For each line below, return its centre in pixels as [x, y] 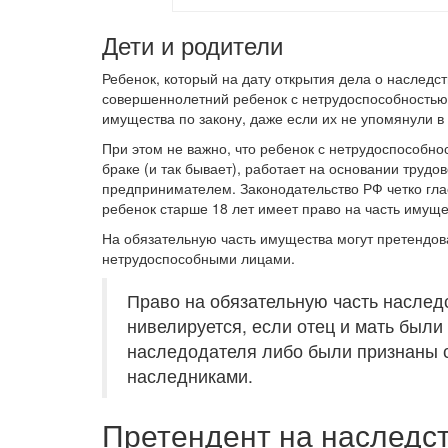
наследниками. [190, 375]
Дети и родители [192, 44]
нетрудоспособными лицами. [198, 258]
